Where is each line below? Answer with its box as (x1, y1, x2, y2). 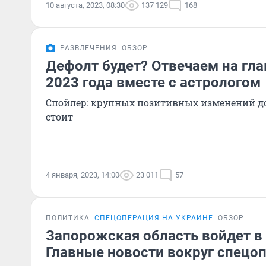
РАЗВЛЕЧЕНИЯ (60, 44, 117, 52)
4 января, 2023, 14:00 (46, 170, 119, 179)
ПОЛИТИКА (46, 214, 90, 222)
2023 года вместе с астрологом (46, 74, 261, 91)
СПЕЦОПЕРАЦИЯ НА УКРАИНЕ (94, 214, 213, 222)
